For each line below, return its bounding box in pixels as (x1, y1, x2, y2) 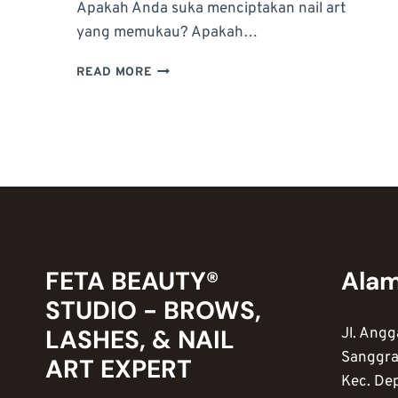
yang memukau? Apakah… (76, 22, 259, 43)
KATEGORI (150, 79, 215, 95)
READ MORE (76, 64, 152, 80)
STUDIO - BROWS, (45, 294, 261, 328)
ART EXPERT (45, 353, 192, 386)
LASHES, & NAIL (45, 323, 235, 357)
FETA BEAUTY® (45, 265, 219, 298)
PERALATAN (150, 98, 227, 114)
